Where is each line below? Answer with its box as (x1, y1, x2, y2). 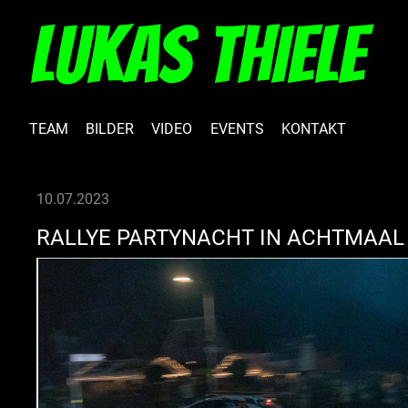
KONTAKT (280, 120, 346, 138)
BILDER (86, 120, 135, 138)
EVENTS (209, 120, 264, 138)
